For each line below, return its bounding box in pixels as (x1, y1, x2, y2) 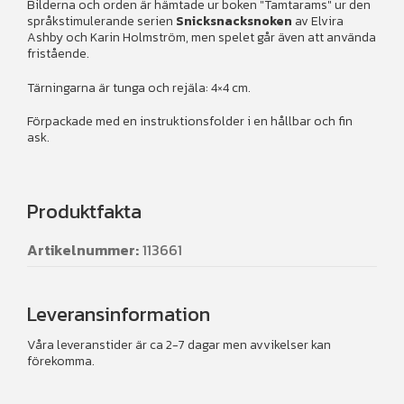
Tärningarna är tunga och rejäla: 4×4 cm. (27, 78, 251, 97)
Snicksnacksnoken (176, 11, 292, 31)
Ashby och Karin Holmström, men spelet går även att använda (27, 27, 376, 47)
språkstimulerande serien (27, 11, 176, 31)
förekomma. (27, 352, 95, 372)
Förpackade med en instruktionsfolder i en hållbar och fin (27, 112, 353, 132)
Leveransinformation (27, 299, 210, 330)
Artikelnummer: (27, 239, 139, 262)
